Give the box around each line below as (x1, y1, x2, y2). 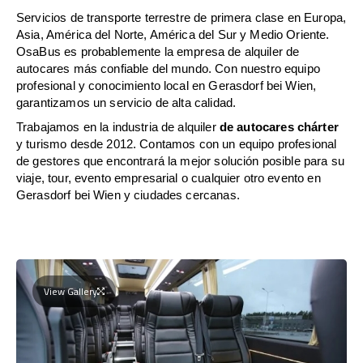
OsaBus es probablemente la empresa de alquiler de (16, 44, 300, 58)
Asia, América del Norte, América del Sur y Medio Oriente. (16, 27, 330, 41)
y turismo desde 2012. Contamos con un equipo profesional (16, 136, 337, 151)
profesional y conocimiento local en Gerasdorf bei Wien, (16, 78, 317, 92)
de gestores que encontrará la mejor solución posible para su (16, 153, 344, 168)
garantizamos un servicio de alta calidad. (16, 95, 237, 109)
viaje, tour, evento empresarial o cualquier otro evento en (16, 170, 321, 185)
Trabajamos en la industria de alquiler (16, 119, 220, 134)
